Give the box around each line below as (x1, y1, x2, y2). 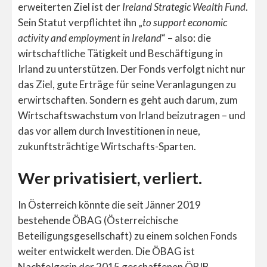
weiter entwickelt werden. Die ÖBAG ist (18, 244, 195, 257)
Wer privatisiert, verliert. (18, 168, 202, 188)
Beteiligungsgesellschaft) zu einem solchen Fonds (18, 229, 237, 242)
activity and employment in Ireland (18, 31, 162, 44)
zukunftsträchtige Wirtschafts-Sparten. (18, 139, 196, 153)
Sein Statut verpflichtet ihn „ (18, 15, 142, 29)
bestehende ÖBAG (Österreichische (18, 213, 178, 226)
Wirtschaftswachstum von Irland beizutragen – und (18, 108, 246, 122)
